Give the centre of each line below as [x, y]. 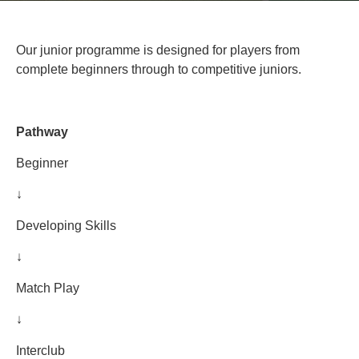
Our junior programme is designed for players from [158, 50]
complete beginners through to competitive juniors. [159, 69]
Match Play [48, 288]
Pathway [42, 132]
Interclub [40, 351]
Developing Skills [66, 226]
